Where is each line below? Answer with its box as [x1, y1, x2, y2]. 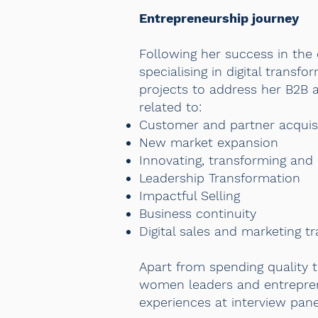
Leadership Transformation [139, 170, 300, 185]
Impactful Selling [139, 188, 240, 203]
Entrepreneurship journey [139, 11, 299, 26]
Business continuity [139, 206, 256, 221]
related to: [139, 99, 202, 114]
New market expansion [139, 135, 278, 150]
